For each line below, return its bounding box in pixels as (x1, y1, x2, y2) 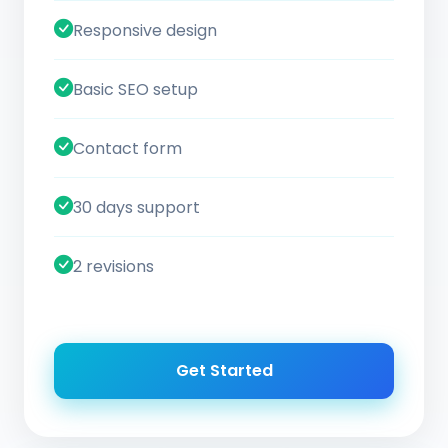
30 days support (73, 195, 200, 219)
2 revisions (73, 254, 154, 278)
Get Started (175, 359, 273, 382)
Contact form (73, 136, 182, 160)
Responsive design (73, 18, 217, 42)
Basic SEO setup (73, 77, 198, 101)
